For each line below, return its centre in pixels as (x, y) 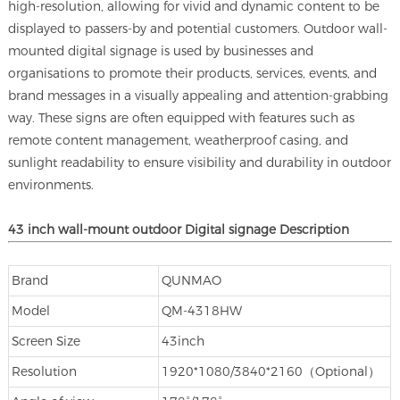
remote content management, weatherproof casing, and (179, 140)
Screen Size (46, 341)
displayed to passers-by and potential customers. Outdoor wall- (198, 28)
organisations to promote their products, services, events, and (193, 73)
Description (315, 229)
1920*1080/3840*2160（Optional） (271, 371)
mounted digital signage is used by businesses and (161, 50)
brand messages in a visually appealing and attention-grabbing (199, 95)
